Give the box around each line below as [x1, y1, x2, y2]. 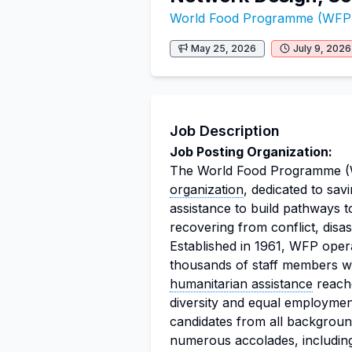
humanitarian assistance [170, 276, 313, 291]
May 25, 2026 [191, 42, 256, 54]
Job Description [170, 123, 280, 139]
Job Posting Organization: [170, 144, 332, 159]
